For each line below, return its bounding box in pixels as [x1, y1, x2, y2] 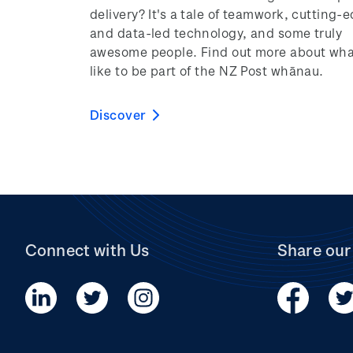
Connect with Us [25, 240, 150, 259]
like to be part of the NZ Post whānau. [90, 63, 324, 79]
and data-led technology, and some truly [90, 25, 343, 41]
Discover [90, 107, 147, 123]
